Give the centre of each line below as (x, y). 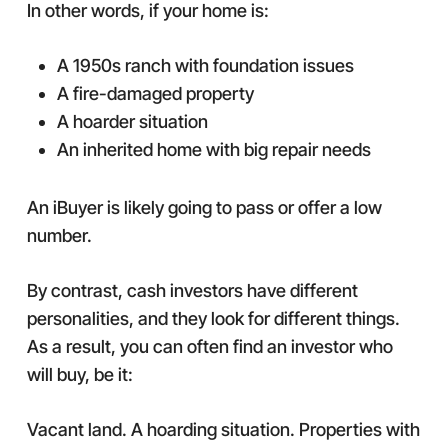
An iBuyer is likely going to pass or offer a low (204, 207)
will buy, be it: (79, 374)
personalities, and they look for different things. (213, 318)
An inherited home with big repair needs (213, 149)
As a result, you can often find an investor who (209, 346)
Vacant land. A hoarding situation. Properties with (223, 429)
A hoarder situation (132, 121)
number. (59, 235)
